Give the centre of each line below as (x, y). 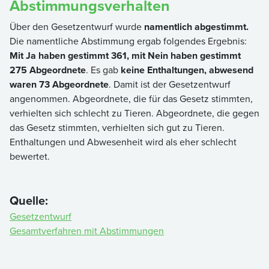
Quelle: (29, 200)
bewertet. (31, 156)
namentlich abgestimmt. (196, 26)
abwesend (231, 70)
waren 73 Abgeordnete (59, 84)
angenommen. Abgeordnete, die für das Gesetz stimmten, (131, 98)
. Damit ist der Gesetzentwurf (170, 84)
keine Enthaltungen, (164, 70)
